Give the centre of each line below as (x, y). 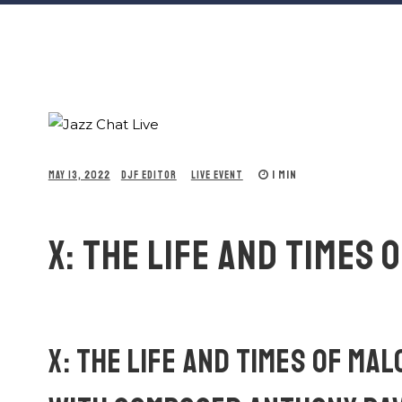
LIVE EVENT (217, 175)
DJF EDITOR (149, 175)
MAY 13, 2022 (79, 175)
